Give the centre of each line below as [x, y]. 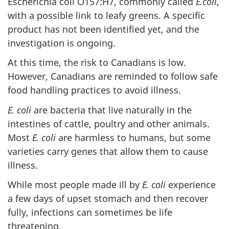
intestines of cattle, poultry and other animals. [109, 123]
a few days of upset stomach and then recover [108, 198]
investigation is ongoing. [62, 43]
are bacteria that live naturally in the [111, 110]
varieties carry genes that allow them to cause [108, 151]
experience [191, 185]
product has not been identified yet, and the [104, 29]
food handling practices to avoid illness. [94, 90]
